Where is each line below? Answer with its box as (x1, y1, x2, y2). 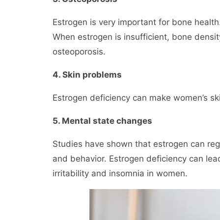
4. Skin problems (53, 70, 122, 80)
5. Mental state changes (53, 116, 152, 126)
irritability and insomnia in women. (53, 168, 188, 178)
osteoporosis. (53, 47, 106, 56)
